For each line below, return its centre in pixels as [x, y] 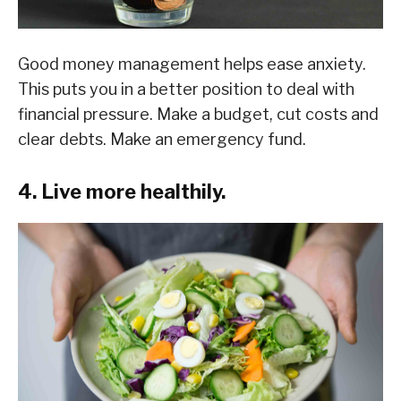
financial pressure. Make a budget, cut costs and [198, 114]
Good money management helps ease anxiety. [192, 64]
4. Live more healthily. [122, 191]
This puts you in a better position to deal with [186, 89]
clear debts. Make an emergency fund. [162, 139]
